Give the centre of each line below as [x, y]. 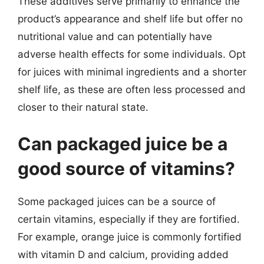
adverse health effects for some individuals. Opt [132, 54]
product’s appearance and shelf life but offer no [130, 19]
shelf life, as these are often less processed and [132, 90]
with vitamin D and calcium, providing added [123, 254]
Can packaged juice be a [123, 143]
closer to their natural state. [83, 107]
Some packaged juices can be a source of [117, 201]
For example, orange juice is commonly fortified [130, 237]
